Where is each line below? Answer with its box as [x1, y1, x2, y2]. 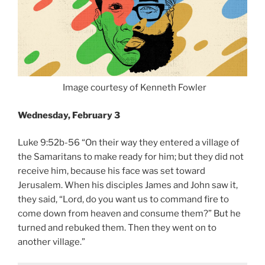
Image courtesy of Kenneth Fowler [59, 82, 206, 93]
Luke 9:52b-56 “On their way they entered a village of [18, 137, 240, 148]
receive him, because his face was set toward [18, 166, 205, 177]
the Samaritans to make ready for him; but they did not [18, 151, 244, 163]
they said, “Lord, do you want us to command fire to [18, 194, 229, 205]
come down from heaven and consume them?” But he [18, 208, 241, 219]
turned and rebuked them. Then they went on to [18, 222, 216, 234]
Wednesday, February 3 [18, 109, 120, 121]
